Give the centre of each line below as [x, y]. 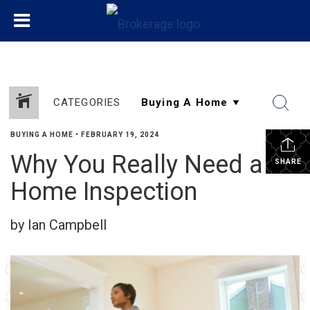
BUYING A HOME [42, 135]
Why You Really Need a [137, 165]
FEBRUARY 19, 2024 [120, 135]
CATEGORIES [87, 102]
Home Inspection [104, 192]
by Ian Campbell [58, 225]
